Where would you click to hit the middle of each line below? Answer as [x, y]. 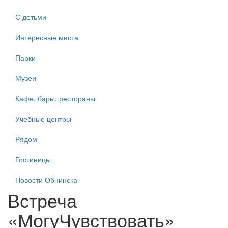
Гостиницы [33, 160]
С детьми [31, 17]
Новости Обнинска [46, 180]
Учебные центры [43, 119]
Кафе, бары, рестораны [55, 98]
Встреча [42, 200]
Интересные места [47, 37]
